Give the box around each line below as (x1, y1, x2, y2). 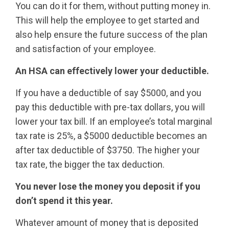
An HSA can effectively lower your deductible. (15, 65, 209, 76)
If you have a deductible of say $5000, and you (15, 87, 201, 98)
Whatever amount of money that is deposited (15, 217, 198, 228)
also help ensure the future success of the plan (15, 29, 208, 40)
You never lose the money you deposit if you (15, 181, 200, 192)
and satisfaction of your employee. (15, 43, 156, 54)
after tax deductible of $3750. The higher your (15, 145, 200, 155)
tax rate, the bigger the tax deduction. (15, 159, 165, 170)
